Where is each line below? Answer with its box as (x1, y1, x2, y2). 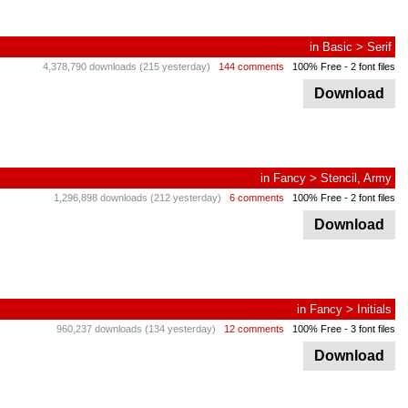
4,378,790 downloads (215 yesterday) (43, 61, 210, 72)
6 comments (229, 192, 284, 203)
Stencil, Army (321, 171, 392, 185)
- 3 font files (342, 323, 395, 334)
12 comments (224, 323, 284, 334)
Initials (357, 302, 392, 316)
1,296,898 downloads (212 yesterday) (54, 192, 221, 203)
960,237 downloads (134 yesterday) (56, 323, 216, 334)
